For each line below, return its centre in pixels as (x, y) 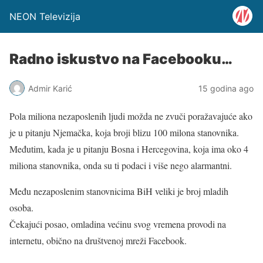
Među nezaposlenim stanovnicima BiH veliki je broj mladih (119, 191)
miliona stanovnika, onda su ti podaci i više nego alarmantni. (121, 165)
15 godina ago (226, 88)
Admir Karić (50, 88)
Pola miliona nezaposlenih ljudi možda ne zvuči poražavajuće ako (131, 116)
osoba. (21, 208)
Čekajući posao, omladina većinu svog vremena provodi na (118, 224)
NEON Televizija (45, 16)
